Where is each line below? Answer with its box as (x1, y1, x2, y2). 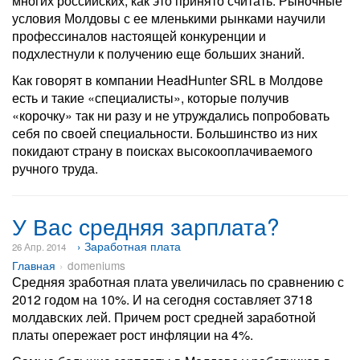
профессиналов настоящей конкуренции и (12, 27, 266, 45)
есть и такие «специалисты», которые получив (12, 88, 289, 107)
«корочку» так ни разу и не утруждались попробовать (12, 106, 329, 125)
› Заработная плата (77, 238, 181, 254)
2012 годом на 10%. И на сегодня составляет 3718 (12, 290, 313, 309)
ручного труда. (12, 159, 98, 178)
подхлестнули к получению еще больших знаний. (12, 44, 305, 63)
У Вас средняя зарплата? (12, 210, 280, 242)
